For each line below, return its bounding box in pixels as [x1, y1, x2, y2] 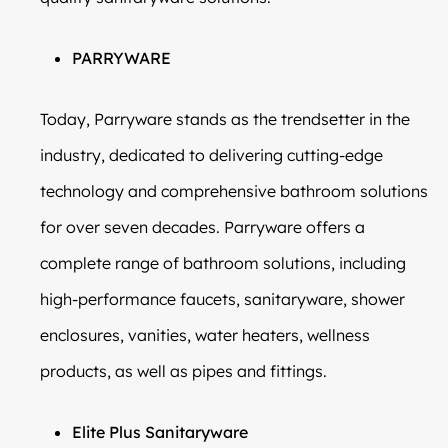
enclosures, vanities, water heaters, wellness [40, 324, 370, 345]
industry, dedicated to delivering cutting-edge [40, 144, 383, 165]
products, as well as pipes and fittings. [40, 360, 327, 381]
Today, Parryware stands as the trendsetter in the [40, 108, 410, 129]
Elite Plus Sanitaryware [72, 421, 248, 442]
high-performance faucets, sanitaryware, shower [40, 288, 405, 309]
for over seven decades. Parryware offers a [40, 216, 365, 237]
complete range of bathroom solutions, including [40, 252, 406, 273]
